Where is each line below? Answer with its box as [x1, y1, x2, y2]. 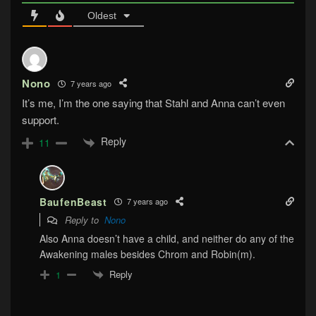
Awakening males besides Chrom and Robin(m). [39, 246, 255, 261]
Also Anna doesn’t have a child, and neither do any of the [39, 231, 294, 245]
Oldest [87, 10, 116, 22]
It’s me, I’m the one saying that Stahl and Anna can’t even [22, 95, 285, 111]
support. [22, 112, 59, 128]
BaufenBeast [39, 194, 107, 209]
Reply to [62, 212, 104, 226]
